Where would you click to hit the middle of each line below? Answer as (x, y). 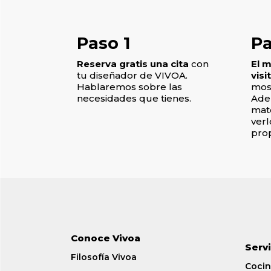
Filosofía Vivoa (104, 257)
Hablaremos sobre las (129, 87)
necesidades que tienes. (134, 98)
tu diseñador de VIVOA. (132, 75)
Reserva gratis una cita (133, 64)
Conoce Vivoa (106, 238)
